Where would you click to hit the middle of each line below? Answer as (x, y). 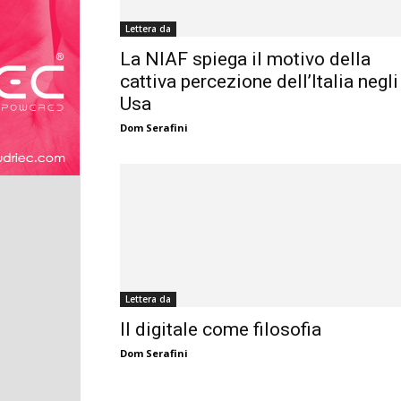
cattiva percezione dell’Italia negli (259, 82)
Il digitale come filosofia (221, 330)
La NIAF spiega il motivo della (245, 60)
